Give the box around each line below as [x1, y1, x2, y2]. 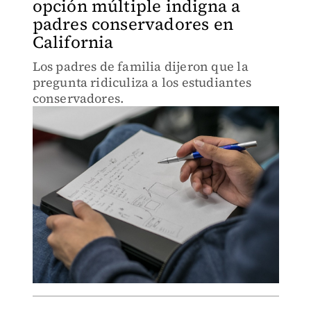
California [32, 31, 114, 53]
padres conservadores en [32, 12, 234, 35]
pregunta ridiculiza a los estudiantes [32, 74, 251, 91]
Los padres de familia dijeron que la [32, 58, 249, 75]
